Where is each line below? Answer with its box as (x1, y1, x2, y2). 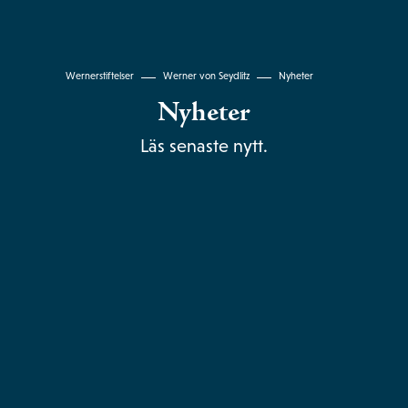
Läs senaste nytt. (139, 135, 268, 156)
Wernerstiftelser (65, 69, 134, 81)
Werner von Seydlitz (162, 69, 250, 81)
